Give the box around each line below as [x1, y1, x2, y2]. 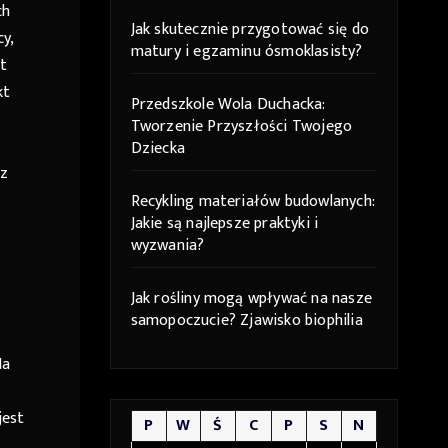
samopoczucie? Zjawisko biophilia [130, 307, 363, 335]
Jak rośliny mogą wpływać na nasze [130, 285, 373, 313]
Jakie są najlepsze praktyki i [130, 210, 319, 238]
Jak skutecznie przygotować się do [130, 16, 370, 44]
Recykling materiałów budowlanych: [130, 188, 375, 216]
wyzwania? [130, 232, 205, 260]
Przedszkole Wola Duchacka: [130, 91, 325, 119]
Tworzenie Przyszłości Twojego [130, 113, 353, 141]
